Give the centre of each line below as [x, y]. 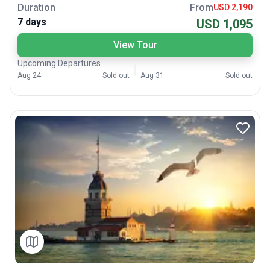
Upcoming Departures [59, 63]
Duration [36, 7]
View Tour [135, 45]
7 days [32, 22]
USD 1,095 [224, 24]
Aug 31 [152, 75]
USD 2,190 [233, 8]
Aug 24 [29, 75]
